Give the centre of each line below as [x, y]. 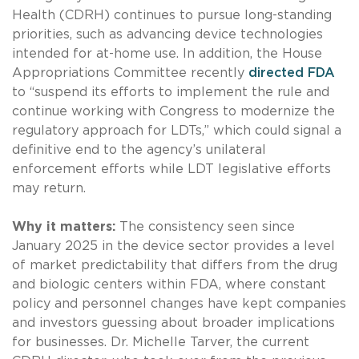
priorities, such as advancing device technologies [167, 34]
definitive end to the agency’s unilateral [139, 149]
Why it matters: [66, 226]
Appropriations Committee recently [130, 73]
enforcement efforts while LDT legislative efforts [171, 169]
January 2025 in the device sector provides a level [173, 246]
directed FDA [292, 73]
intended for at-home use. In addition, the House [167, 53]
